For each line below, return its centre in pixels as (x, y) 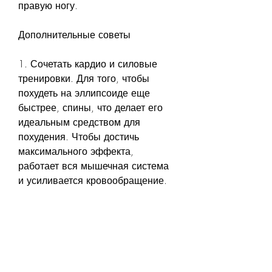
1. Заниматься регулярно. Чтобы (94, 238)
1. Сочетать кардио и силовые (88, 63)
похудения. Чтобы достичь (79, 136)
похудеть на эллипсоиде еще (84, 93)
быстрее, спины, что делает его (90, 107)
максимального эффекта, (76, 151)
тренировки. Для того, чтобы (84, 78)
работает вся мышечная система (93, 165)
